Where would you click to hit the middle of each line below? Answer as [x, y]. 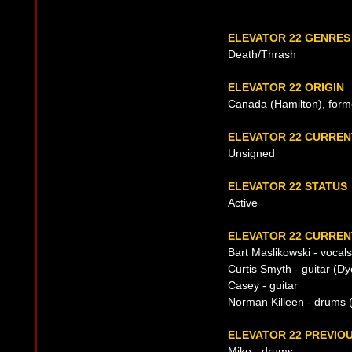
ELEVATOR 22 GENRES [289, 38]
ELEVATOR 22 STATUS [288, 187]
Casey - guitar [263, 286]
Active [243, 203]
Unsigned [251, 154]
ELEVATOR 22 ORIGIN [286, 88]
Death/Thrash [262, 55]
